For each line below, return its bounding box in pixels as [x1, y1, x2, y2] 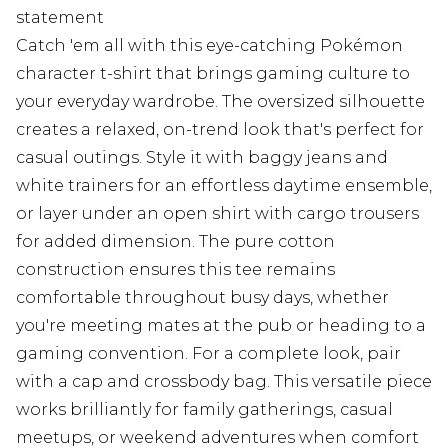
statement [16, 8, 104, 28]
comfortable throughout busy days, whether [16, 288, 389, 308]
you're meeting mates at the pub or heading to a [16, 316, 426, 336]
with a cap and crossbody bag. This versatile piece [16, 372, 432, 392]
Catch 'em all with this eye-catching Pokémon [16, 36, 403, 56]
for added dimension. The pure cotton [16, 232, 335, 252]
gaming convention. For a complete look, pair [16, 344, 401, 364]
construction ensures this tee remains [16, 260, 335, 280]
